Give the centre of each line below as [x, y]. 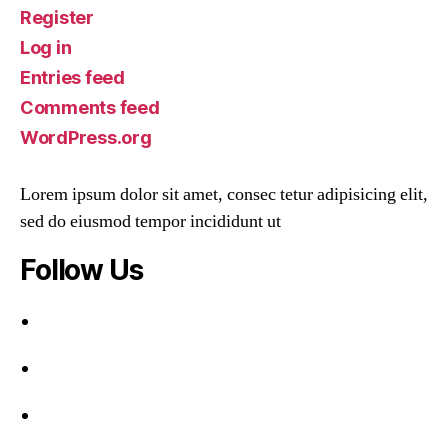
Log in [46, 48]
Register [57, 18]
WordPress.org [86, 138]
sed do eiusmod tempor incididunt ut [150, 222]
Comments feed [90, 108]
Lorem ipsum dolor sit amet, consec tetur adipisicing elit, [224, 195]
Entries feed [72, 78]
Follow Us [81, 270]
